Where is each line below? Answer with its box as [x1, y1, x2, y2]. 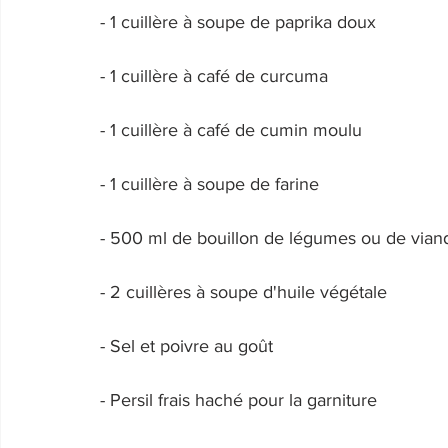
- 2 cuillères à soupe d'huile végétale [100, 282, 392, 302]
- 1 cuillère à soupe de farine [100, 174, 324, 194]
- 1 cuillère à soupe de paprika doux [100, 12, 381, 32]
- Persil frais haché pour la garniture [100, 390, 382, 410]
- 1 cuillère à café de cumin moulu [100, 120, 367, 140]
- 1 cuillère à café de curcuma [100, 66, 333, 86]
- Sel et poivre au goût [100, 336, 278, 356]
